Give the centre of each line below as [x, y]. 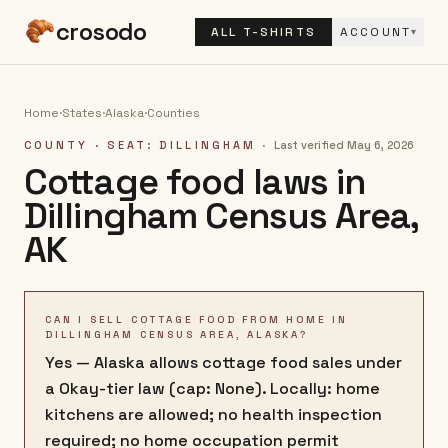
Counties [173, 113]
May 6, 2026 [381, 145]
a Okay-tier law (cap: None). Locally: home [212, 388]
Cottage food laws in [195, 182]
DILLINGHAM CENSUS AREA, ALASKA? [176, 334]
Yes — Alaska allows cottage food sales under [223, 362]
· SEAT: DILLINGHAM [172, 145]
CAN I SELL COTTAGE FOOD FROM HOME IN [196, 319]
